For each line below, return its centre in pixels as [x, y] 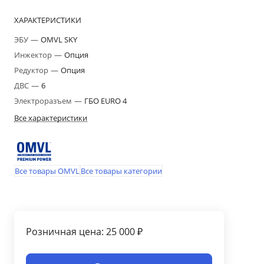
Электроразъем [44, 101]
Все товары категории [121, 171]
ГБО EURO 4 [105, 101]
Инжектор [34, 55]
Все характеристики [51, 118]
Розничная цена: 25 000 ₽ [84, 231]
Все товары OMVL [47, 171]
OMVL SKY [59, 39]
